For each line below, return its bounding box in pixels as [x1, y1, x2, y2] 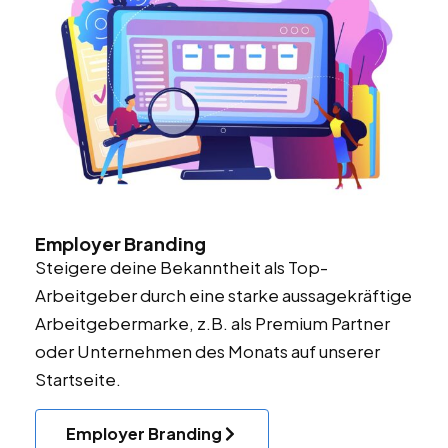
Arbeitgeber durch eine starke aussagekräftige [35, 283, 412, 306]
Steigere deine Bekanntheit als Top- [35, 255, 328, 278]
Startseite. [35, 367, 121, 390]
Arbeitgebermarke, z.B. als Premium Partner [35, 311, 390, 334]
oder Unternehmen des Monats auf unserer [35, 339, 380, 362]
